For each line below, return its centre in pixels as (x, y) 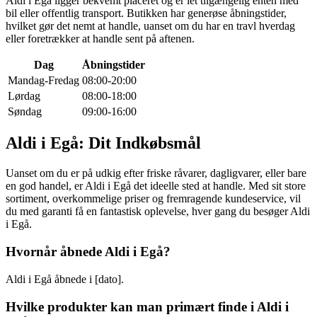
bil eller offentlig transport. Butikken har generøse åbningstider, (146, 13)
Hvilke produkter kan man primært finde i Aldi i (147, 306)
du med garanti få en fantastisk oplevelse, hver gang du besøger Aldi (158, 212)
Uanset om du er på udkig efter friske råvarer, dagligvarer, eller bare (156, 173)
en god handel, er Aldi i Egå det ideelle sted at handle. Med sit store (156, 186)
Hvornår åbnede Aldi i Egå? (88, 252)
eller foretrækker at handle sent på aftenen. (100, 38)
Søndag (25, 111)
